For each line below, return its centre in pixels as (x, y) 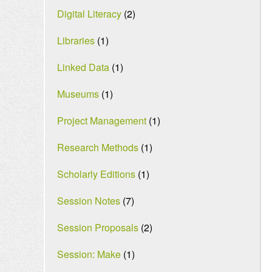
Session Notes (89, 201)
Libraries (76, 40)
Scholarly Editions (96, 174)
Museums (78, 94)
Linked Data (83, 67)
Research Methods (98, 147)
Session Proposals (98, 227)
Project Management (102, 121)
